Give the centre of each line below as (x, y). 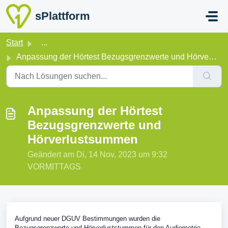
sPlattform (62, 16)
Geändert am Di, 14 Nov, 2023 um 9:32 (97, 154)
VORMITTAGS (54, 167)
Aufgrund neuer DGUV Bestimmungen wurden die (88, 219)
